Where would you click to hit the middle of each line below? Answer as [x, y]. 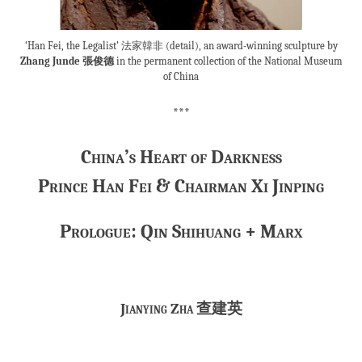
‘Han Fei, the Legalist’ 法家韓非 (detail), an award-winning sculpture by [181, 46]
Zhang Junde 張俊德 [67, 61]
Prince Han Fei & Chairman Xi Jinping [181, 186]
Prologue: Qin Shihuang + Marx [181, 232]
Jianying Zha [158, 309]
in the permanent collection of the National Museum [228, 61]
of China [181, 77]
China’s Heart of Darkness [181, 157]
